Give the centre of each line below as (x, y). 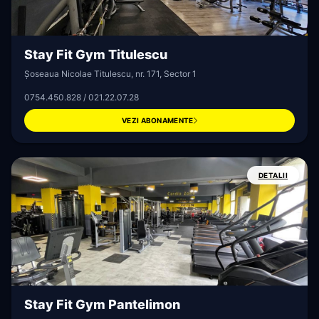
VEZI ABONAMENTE (158, 120)
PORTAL (17, 291)
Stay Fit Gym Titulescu (96, 54)
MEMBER (18, 283)
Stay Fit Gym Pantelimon (102, 304)
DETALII (273, 175)
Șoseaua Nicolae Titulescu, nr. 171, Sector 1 (110, 74)
